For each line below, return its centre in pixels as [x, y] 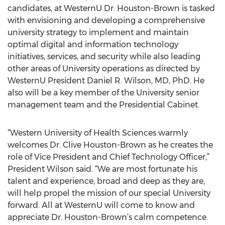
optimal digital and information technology [93, 44]
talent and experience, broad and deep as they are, [106, 181]
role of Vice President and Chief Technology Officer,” [108, 157]
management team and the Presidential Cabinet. [103, 105]
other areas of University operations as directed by [104, 69]
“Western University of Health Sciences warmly [98, 133]
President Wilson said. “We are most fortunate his [102, 169]
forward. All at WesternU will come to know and [101, 205]
